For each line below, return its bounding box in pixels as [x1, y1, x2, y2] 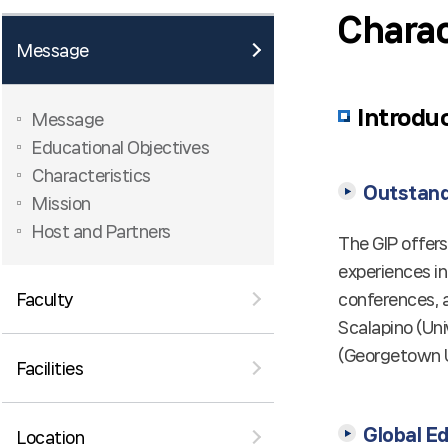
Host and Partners [32, 222, 171, 240]
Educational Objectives [32, 138, 210, 156]
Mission [32, 194, 91, 212]
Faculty [17, 290, 73, 308]
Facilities [17, 359, 84, 377]
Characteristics [32, 166, 151, 184]
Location [17, 428, 85, 446]
